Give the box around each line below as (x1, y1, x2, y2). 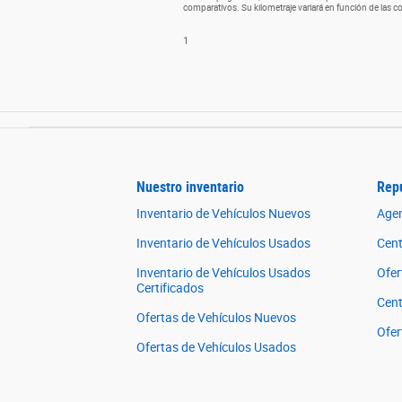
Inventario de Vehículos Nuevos (136, 206, 310, 222)
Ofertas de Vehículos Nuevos (136, 310, 296, 326)
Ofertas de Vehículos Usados (136, 340, 296, 355)
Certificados (136, 281, 204, 296)
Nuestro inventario (136, 179, 244, 197)
